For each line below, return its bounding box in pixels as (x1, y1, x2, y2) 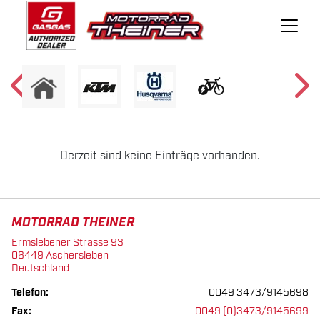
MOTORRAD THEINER (11, 214, 134, 231)
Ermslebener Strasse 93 (11, 236, 124, 249)
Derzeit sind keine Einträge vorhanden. (60, 149, 260, 164)
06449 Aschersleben (11, 249, 109, 262)
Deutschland (11, 261, 69, 275)
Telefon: (11, 286, 49, 299)
